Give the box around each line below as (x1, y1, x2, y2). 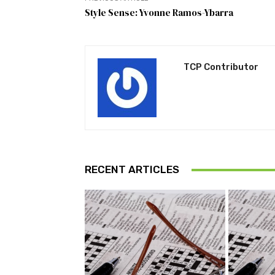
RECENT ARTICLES (85, 163, 179, 176)
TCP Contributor (184, 61, 258, 73)
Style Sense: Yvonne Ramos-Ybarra (85, 6, 233, 20)
